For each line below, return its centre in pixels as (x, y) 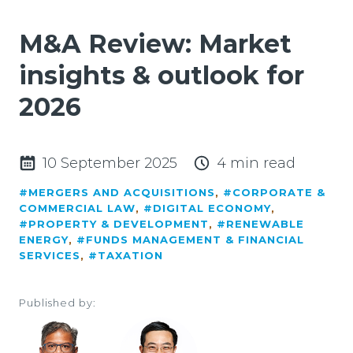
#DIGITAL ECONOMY (207, 208)
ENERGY (44, 240)
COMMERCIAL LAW (77, 208)
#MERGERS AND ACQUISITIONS (117, 192)
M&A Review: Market (155, 44)
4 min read (256, 163)
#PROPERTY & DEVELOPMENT (114, 224)
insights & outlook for (162, 75)
